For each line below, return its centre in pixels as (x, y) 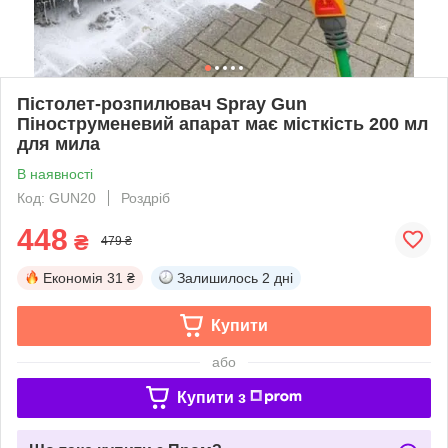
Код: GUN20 (56, 197)
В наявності (55, 173)
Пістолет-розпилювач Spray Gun (162, 103)
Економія (73, 277)
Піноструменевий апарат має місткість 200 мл (222, 123)
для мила (58, 143)
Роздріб (145, 197)
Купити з (211, 397)
